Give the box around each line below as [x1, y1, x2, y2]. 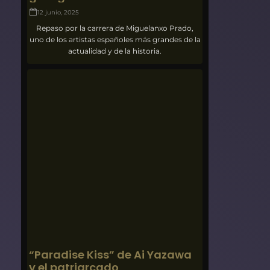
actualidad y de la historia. [68, 46, 162, 55]
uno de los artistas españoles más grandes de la [29, 34, 201, 44]
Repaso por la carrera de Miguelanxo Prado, [36, 23, 194, 33]
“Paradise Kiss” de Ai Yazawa [29, 246, 192, 262]
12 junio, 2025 [37, 8, 80, 16]
